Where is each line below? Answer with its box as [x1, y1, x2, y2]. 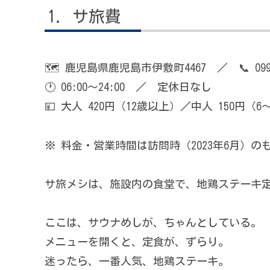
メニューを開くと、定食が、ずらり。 [45, 236, 229, 248]
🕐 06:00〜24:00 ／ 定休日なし [45, 81, 212, 93]
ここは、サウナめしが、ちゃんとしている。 [45, 217, 262, 228]
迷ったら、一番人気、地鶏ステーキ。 [45, 256, 229, 267]
